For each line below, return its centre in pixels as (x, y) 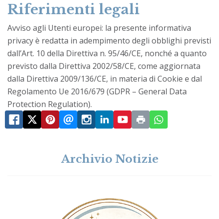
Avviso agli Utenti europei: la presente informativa (99, 28)
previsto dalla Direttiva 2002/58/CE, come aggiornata (104, 66)
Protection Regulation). (50, 104)
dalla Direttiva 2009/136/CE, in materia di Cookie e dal (105, 78)
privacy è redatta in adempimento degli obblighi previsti (109, 40)
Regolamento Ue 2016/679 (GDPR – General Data (97, 91)
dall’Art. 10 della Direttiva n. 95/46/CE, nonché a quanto (107, 53)
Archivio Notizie (109, 159)
